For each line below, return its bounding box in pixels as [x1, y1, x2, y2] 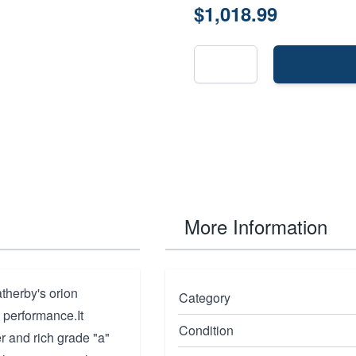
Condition [179, 321, 234, 339]
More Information [184, 212, 327, 240]
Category [179, 288, 230, 307]
